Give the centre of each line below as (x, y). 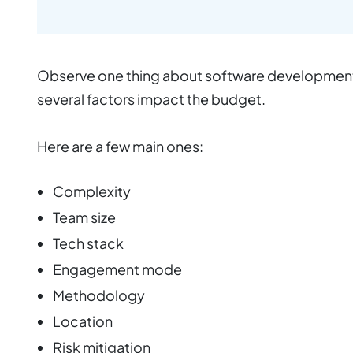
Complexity (92, 191)
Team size (84, 217)
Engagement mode (117, 269)
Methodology (99, 295)
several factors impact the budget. (151, 98)
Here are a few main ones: (120, 146)
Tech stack (88, 243)
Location (83, 321)
